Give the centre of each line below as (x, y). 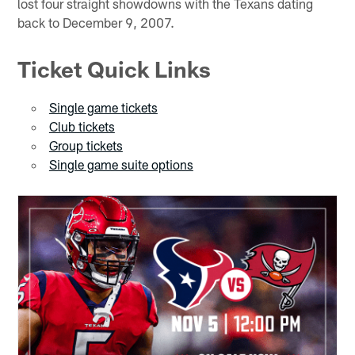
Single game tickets (103, 107)
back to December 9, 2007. (96, 22)
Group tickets (86, 145)
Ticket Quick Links (115, 69)
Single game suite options (121, 164)
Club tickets (82, 126)
